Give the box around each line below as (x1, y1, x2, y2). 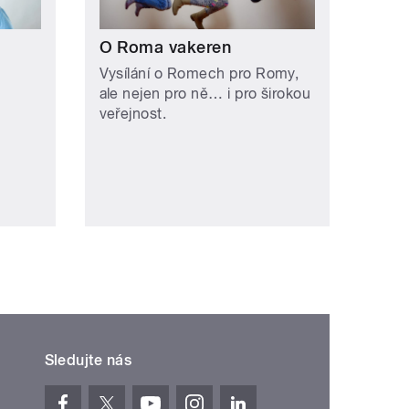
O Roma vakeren (99, 37, 232, 57)
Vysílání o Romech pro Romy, (99, 64, 299, 82)
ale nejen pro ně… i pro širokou (99, 84, 311, 102)
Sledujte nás (44, 351, 132, 369)
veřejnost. (99, 104, 167, 122)
